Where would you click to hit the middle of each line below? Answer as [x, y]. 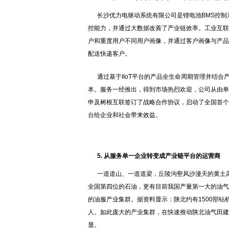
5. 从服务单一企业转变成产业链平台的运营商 [159, 156]
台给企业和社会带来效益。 [125, 115]
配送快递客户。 [109, 54]
